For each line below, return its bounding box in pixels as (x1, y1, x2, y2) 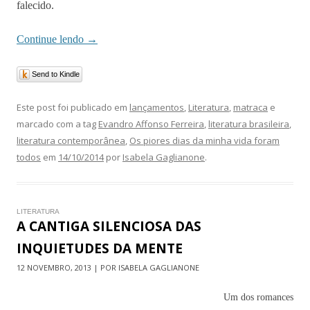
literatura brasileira (208, 117, 289, 130)
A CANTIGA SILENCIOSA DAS (17, 217, 201, 235)
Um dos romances (224, 291, 293, 302)
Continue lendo (17, 33, 86, 45)
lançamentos (129, 100, 184, 113)
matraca (233, 100, 268, 113)
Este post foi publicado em (17, 100, 129, 113)
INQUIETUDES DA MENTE (17, 239, 183, 257)
